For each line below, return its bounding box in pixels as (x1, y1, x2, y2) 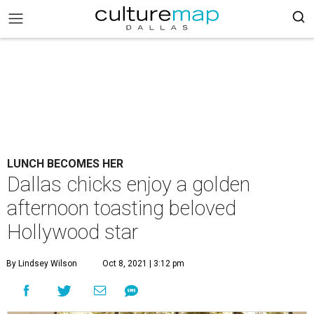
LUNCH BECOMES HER (7, 157, 123, 170)
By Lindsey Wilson (6, 259, 77, 268)
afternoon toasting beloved (7, 196, 236, 220)
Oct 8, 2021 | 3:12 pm (102, 259, 184, 268)
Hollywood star (7, 220, 138, 244)
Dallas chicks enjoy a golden (7, 172, 250, 196)
